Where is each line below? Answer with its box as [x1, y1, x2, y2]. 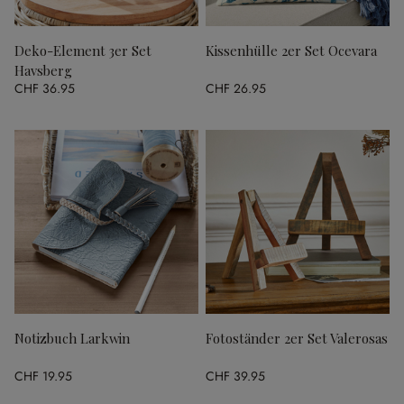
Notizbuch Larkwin [14, 328, 130, 347]
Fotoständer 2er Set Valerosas [206, 328, 388, 347]
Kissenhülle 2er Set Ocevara [206, 41, 377, 60]
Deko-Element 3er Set [14, 41, 151, 60]
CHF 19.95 [14, 367, 72, 386]
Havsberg [14, 60, 72, 79]
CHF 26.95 [206, 79, 266, 98]
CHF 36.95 [14, 79, 75, 98]
